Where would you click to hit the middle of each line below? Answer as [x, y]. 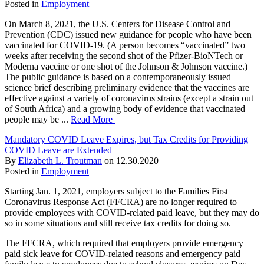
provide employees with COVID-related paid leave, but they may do [132, 212]
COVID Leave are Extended [58, 150]
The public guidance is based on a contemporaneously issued [118, 77]
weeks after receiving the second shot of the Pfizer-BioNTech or [124, 55]
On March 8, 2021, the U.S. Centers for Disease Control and [118, 24]
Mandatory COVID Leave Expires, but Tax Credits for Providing [126, 139]
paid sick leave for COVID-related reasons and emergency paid [123, 253]
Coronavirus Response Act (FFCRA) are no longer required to [121, 202]
